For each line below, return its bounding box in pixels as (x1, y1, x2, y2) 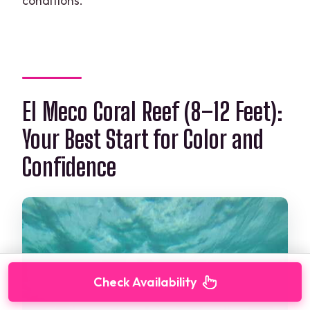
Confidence (22, 152, 117, 182)
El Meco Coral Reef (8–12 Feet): (22, 96, 284, 127)
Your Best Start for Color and (22, 124, 264, 154)
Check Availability (93, 274, 197, 290)
